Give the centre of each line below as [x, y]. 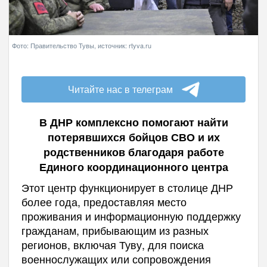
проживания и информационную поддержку [131, 216]
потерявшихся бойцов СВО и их [133, 137]
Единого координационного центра [133, 167]
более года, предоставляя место [104, 202]
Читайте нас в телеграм [120, 89]
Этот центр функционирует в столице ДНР [127, 187]
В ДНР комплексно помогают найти [133, 122]
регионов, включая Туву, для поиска [112, 245]
